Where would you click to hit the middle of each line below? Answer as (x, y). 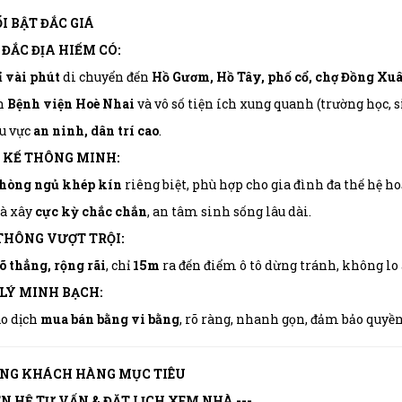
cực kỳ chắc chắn (91, 211)
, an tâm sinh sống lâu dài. (229, 211)
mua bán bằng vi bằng (109, 319)
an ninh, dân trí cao (96, 130)
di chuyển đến (105, 76)
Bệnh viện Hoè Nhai (70, 103)
